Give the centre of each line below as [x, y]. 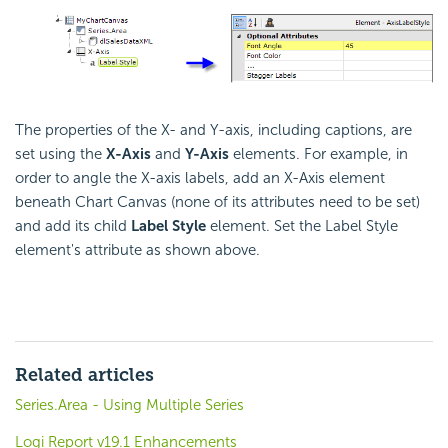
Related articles [84, 375]
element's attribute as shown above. [137, 250]
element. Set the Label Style [302, 226]
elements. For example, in [318, 154]
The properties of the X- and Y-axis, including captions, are [213, 130]
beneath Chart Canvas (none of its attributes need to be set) [217, 202]
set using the [60, 154]
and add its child [73, 226]
